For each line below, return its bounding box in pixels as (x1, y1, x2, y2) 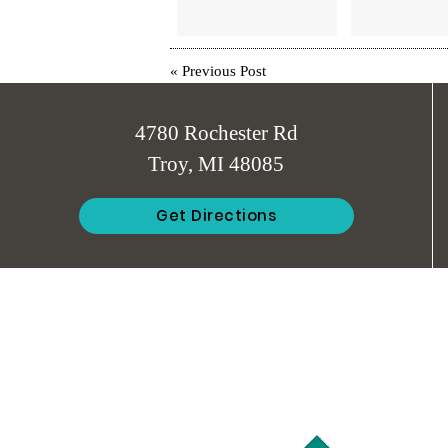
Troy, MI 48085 (148, 152, 284, 176)
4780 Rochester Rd (134, 121, 298, 145)
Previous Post (181, 63, 266, 80)
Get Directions (156, 204, 276, 226)
